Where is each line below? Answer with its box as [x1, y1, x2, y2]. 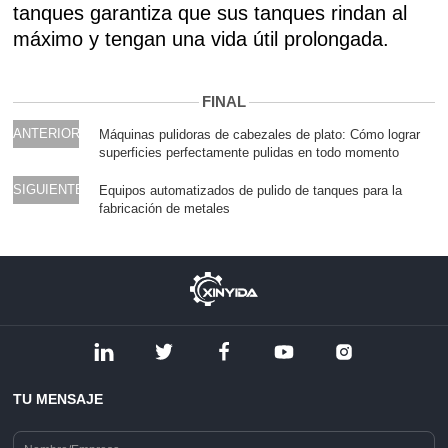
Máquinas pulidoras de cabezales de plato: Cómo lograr [99, 127, 421, 142]
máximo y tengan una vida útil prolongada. [13, 28, 390, 50]
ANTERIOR [13, 126, 81, 141]
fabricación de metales [99, 201, 231, 216]
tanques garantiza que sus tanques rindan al [13, 2, 408, 24]
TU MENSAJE [13, 391, 104, 407]
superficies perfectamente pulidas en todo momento [99, 145, 400, 160]
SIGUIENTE [13, 182, 85, 197]
